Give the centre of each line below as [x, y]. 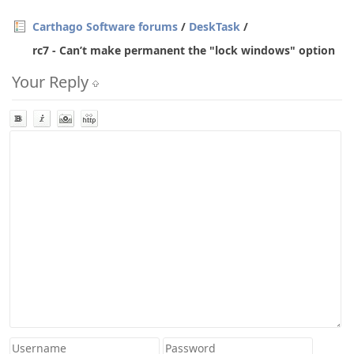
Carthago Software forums [105, 26]
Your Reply [52, 82]
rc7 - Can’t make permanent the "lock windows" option [184, 50]
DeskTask [215, 26]
